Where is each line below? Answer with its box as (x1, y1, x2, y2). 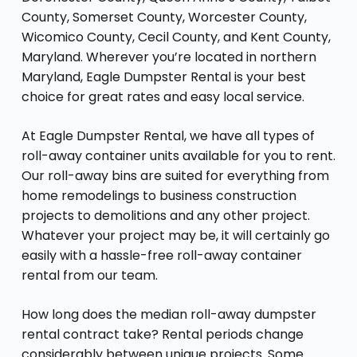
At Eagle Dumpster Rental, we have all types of (21, 126, 315, 145)
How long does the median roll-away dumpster (21, 304, 316, 324)
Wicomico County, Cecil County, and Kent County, (21, 27, 331, 46)
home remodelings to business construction (21, 186, 296, 205)
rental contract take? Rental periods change (21, 324, 304, 343)
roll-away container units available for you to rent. (21, 146, 335, 165)
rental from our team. (21, 265, 158, 284)
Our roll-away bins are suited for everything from (21, 166, 329, 185)
